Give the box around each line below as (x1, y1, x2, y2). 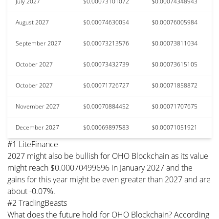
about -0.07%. (7, 185, 55, 197)
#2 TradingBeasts (7, 197, 67, 208)
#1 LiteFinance (7, 138, 58, 150)
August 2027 (16, 18, 49, 26)
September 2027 (16, 39, 61, 47)
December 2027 (16, 123, 59, 131)
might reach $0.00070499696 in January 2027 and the (7, 162, 193, 173)
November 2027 (16, 102, 60, 110)
